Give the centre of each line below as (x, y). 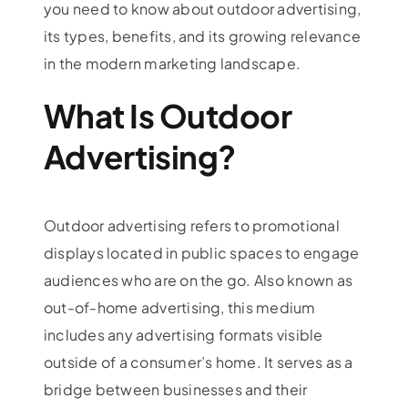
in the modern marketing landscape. (172, 63)
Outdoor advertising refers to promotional (191, 226)
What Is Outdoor (168, 115)
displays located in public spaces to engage (201, 253)
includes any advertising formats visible (183, 335)
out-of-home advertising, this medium (179, 308)
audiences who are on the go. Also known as (198, 280)
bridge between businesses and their (175, 390)
